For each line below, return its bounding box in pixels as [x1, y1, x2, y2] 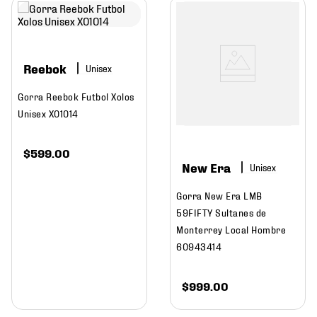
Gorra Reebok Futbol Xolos [18, 89, 134, 102]
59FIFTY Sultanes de [176, 205, 267, 218]
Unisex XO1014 [18, 106, 79, 119]
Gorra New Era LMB [176, 188, 263, 201]
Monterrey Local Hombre [176, 222, 286, 235]
